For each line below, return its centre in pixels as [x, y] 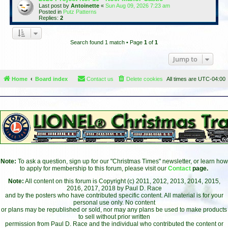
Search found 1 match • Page [107, 42]
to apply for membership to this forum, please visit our [94, 168]
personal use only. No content [114, 203]
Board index [51, 79]
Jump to [185, 59]
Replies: [49, 18]
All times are [182, 79]
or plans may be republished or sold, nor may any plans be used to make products [114, 210]
